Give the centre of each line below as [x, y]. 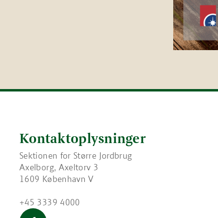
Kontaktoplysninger [83, 138]
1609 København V [57, 179]
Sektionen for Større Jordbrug [76, 156]
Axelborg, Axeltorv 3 [59, 168]
